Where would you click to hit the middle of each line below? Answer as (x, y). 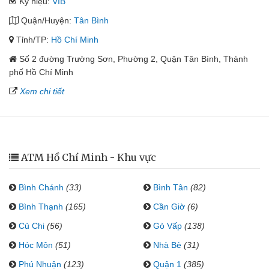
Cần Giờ (169, 207)
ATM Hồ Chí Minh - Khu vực (89, 157)
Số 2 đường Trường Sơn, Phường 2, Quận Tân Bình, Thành (134, 59)
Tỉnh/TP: (32, 40)
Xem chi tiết (42, 91)
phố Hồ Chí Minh (41, 72)
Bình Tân (171, 187)
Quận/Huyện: (46, 20)
